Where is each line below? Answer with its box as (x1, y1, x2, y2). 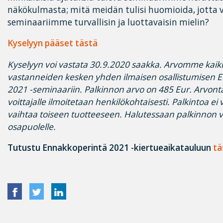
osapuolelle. (7, 120, 56, 132)
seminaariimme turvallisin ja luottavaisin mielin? (7, 16, 209, 28)
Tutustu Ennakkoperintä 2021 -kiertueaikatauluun (7, 141, 213, 153)
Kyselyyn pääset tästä (7, 37, 98, 49)
